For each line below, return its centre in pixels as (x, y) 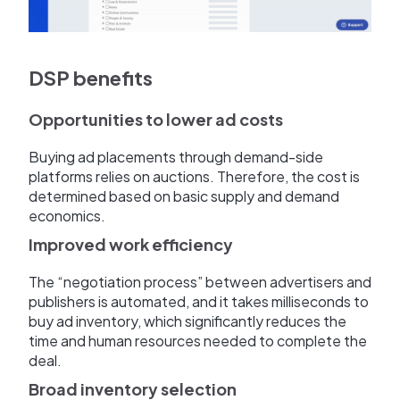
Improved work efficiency (131, 245)
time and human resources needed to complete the (198, 341)
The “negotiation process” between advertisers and (200, 282)
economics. (67, 216)
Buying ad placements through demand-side (176, 157)
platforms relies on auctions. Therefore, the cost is (194, 177)
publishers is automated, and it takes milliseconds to (199, 302)
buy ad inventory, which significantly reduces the (187, 321)
